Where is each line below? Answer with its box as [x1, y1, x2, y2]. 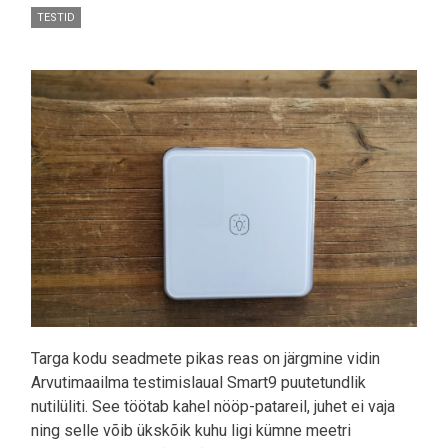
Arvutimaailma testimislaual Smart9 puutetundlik [31, 373, 366, 393]
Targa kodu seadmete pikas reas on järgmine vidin [31, 349, 380, 369]
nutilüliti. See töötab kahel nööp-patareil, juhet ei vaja [31, 397, 395, 417]
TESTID [37, 10, 75, 24]
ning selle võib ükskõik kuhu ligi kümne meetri [31, 421, 351, 441]
